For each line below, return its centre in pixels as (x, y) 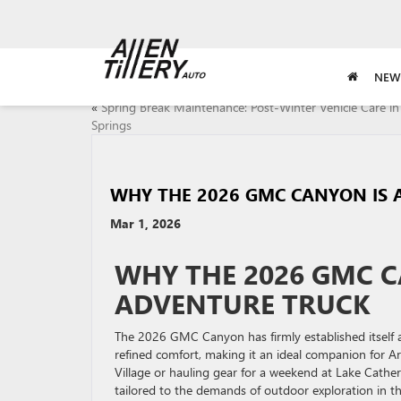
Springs (111, 125)
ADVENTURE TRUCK (242, 303)
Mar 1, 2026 (145, 223)
